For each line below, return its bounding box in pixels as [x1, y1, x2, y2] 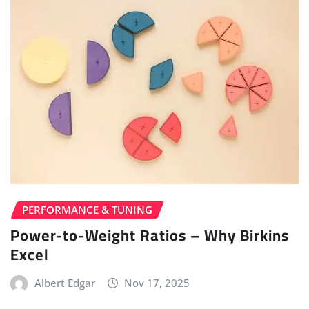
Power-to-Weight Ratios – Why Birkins [10, 220, 289, 250]
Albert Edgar [34, 275, 95, 290]
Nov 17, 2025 [124, 275, 190, 290]
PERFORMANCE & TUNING [22, 203, 152, 217]
